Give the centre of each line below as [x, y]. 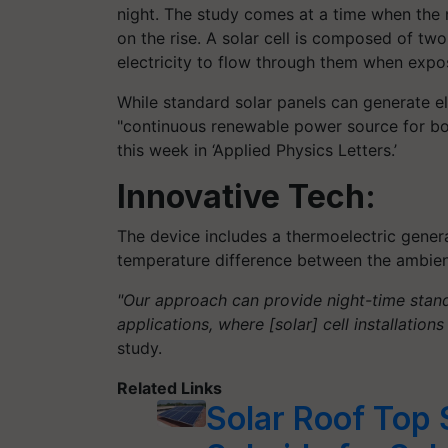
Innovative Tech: [246, 196]
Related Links [169, 387]
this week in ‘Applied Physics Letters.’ [257, 149]
